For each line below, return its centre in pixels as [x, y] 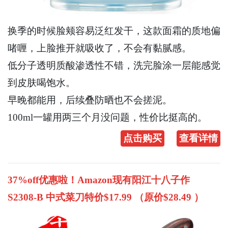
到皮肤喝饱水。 [41, 83]
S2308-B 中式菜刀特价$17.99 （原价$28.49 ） [106, 197]
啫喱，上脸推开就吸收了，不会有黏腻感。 [99, 48]
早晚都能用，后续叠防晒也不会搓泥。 [90, 100]
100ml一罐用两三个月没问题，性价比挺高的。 [107, 118]
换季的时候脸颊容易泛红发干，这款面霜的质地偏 [114, 31]
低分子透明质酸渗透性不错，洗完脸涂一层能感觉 [114, 66]
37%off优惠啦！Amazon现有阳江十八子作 [99, 180]
